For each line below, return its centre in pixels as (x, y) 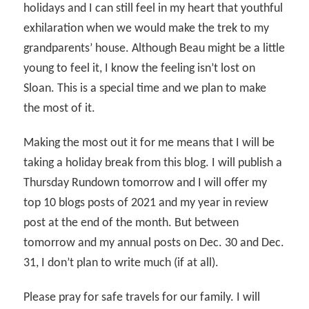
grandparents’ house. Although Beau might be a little (154, 49)
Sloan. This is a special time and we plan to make (145, 89)
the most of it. (60, 109)
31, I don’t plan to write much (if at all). (121, 263)
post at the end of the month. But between (131, 223)
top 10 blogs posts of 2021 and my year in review (146, 203)
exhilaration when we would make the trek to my (147, 29)
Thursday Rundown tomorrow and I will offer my (146, 183)
